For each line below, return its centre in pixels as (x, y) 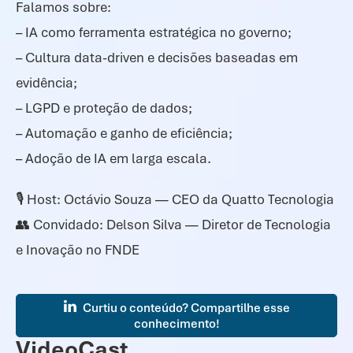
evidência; (46, 83)
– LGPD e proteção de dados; (104, 108)
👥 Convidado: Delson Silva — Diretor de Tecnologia (173, 225)
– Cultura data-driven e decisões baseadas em (157, 58)
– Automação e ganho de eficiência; (124, 133)
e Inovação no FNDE (78, 250)
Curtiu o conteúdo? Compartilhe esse (185, 308)
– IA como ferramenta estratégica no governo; (154, 32)
